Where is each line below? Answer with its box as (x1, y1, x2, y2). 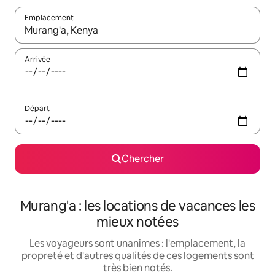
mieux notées (96, 213, 179, 231)
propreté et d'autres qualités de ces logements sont (21, 249, 254, 263)
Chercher (121, 152, 164, 166)
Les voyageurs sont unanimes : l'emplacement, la (29, 237, 246, 250)
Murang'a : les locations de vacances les (20, 197, 255, 215)
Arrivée (25, 55, 50, 65)
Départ (25, 104, 50, 114)
